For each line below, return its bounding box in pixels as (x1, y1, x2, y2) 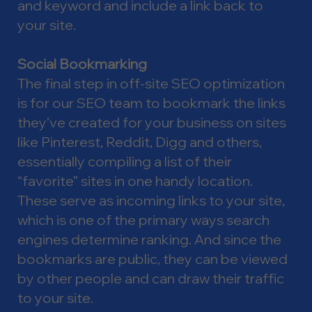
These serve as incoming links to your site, (17, 191, 285, 209)
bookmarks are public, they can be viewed (17, 249, 288, 267)
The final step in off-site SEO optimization (17, 74, 285, 92)
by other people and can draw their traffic (17, 269, 284, 287)
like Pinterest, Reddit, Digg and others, (17, 132, 262, 150)
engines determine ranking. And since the (17, 230, 281, 248)
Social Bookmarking (17, 54, 147, 72)
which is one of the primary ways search (17, 210, 270, 228)
